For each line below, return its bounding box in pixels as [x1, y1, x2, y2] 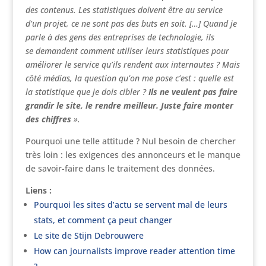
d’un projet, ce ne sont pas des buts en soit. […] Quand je [25, 18, 237, 29]
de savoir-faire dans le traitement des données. [25, 163, 215, 174]
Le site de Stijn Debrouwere [33, 230, 144, 241]
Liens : [25, 185, 52, 196]
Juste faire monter [160, 100, 233, 111]
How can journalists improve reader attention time [33, 245, 235, 256]
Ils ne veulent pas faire [148, 86, 237, 97]
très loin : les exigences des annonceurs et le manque [25, 149, 240, 160]
